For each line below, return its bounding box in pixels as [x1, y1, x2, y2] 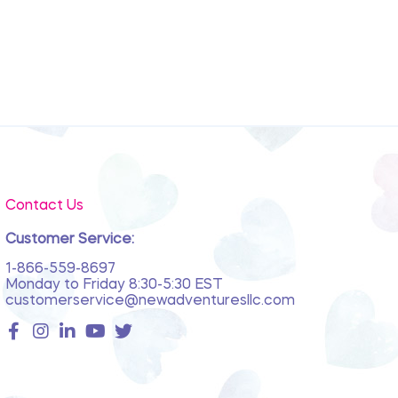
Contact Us [4, 199, 84, 214]
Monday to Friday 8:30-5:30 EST [4, 278, 223, 293]
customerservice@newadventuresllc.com [4, 294, 295, 309]
